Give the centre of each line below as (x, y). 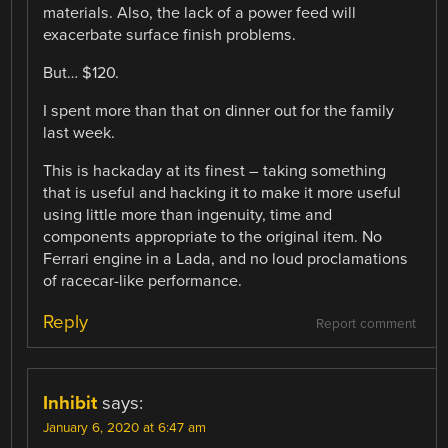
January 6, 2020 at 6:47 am (125, 428)
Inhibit (70, 403)
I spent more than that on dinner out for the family (219, 111)
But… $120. (81, 72)
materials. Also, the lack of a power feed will (200, 12)
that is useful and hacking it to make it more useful (222, 193)
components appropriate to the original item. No (213, 237)
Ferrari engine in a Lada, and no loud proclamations (226, 259)
